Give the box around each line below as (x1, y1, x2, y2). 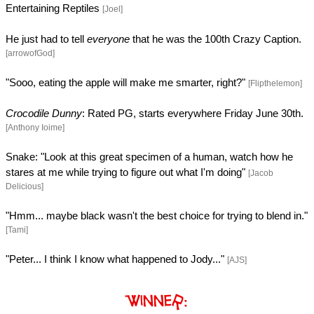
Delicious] (6, 181, 43, 191)
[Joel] (102, 4, 123, 14)
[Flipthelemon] (248, 78, 302, 88)
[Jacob (248, 168, 273, 178)
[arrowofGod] (6, 48, 55, 58)
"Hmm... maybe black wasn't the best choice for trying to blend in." (6, 210, 308, 221)
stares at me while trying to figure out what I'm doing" (6, 166, 248, 178)
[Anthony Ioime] (6, 122, 64, 132)
